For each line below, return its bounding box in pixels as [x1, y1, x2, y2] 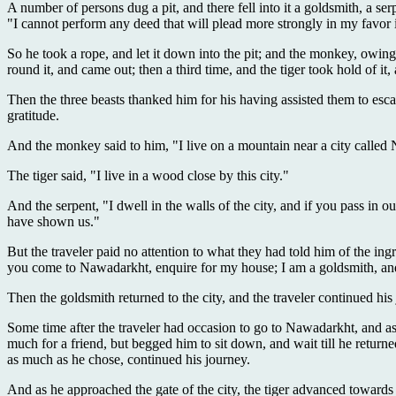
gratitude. [7, 107, 59, 123]
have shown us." [7, 213, 100, 229]
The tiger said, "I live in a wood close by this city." [7, 167, 289, 183]
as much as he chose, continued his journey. [7, 351, 250, 367]
